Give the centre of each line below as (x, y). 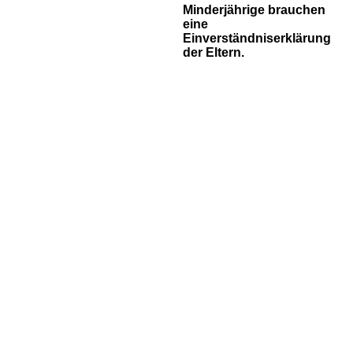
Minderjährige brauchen (254, 10)
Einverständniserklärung (257, 38)
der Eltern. (214, 52)
